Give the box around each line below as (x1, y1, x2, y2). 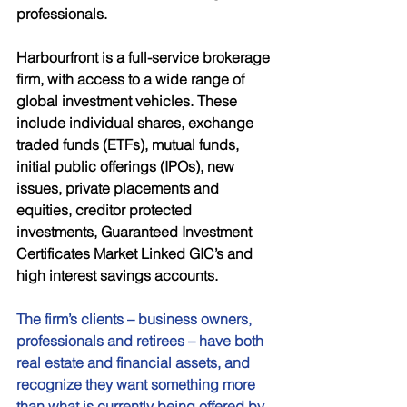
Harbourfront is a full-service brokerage (16, 48, 273, 66)
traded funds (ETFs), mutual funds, (16, 135, 243, 154)
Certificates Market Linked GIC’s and (16, 244, 256, 263)
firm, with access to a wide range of (16, 70, 248, 88)
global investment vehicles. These (16, 92, 241, 110)
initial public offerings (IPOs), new (16, 157, 238, 175)
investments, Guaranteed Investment (16, 223, 255, 241)
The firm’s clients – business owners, (16, 310, 255, 328)
